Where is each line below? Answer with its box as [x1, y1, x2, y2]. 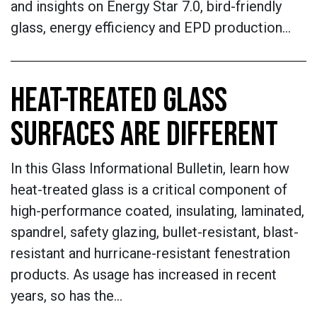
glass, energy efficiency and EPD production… [11, 19, 291, 36]
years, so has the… [11, 287, 122, 304]
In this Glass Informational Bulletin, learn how [11, 160, 289, 177]
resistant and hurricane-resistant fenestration [11, 245, 290, 262]
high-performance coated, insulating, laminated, [11, 202, 304, 219]
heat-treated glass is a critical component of [11, 181, 287, 198]
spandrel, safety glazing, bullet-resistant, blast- [11, 224, 299, 241]
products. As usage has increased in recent [11, 266, 277, 283]
